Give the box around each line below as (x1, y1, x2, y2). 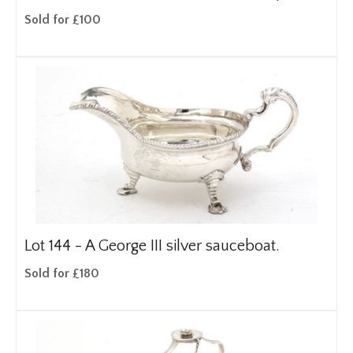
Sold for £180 (24, 266, 99, 281)
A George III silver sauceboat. (85, 237, 280, 255)
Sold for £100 (24, 13, 101, 27)
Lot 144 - (24, 237, 85, 255)
